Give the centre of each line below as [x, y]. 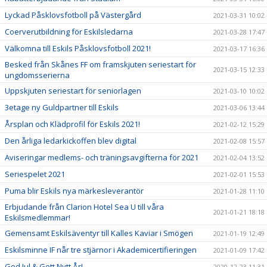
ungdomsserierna [37, 75]
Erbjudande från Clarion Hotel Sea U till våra [84, 207]
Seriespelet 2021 [35, 174]
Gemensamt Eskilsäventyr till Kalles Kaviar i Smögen [99, 233]
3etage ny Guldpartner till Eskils [62, 107]
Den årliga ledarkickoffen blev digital [71, 141]
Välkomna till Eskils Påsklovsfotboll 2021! [78, 48]
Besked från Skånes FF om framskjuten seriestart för [100, 64]
